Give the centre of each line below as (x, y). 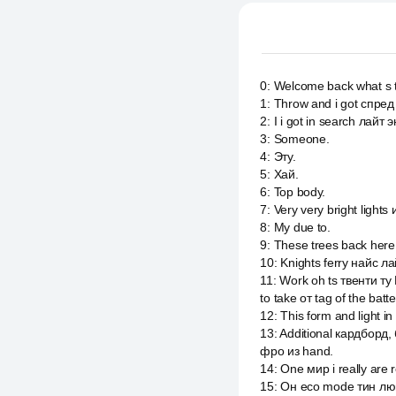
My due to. (302, 227)
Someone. (301, 139)
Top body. (300, 192)
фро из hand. (297, 351)
